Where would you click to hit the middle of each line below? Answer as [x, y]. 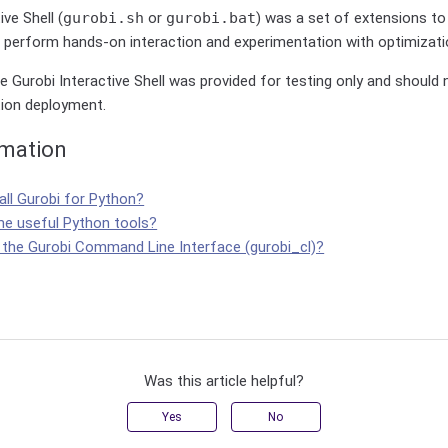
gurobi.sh [104, 18]
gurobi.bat [211, 18]
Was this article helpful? [223, 381]
